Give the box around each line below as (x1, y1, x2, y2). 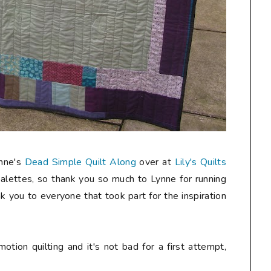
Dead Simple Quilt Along (24, 155, 136, 169)
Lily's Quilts (174, 155, 226, 169)
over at (135, 155, 175, 169)
